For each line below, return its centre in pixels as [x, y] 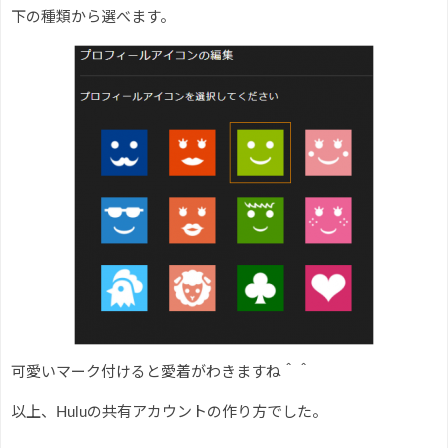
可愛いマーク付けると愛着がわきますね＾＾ [161, 372]
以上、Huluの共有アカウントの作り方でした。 [169, 412]
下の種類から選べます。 [93, 17]
